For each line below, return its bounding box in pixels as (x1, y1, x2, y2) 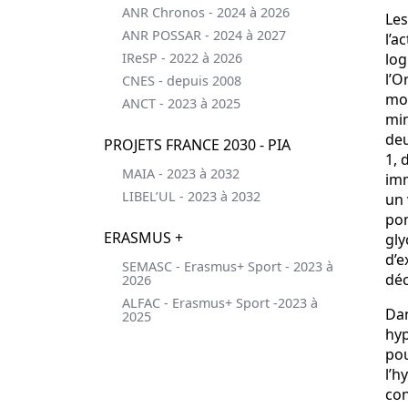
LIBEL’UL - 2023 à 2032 (122, 188, 260, 205)
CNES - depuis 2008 (122, 72, 241, 89)
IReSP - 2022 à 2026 (122, 49, 242, 66)
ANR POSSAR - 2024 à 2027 (122, 26, 286, 44)
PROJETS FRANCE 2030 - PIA (104, 135, 291, 155)
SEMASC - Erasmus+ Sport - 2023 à (122, 258, 333, 275)
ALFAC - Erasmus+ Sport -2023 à (122, 294, 318, 311)
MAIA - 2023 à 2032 (122, 165, 240, 182)
